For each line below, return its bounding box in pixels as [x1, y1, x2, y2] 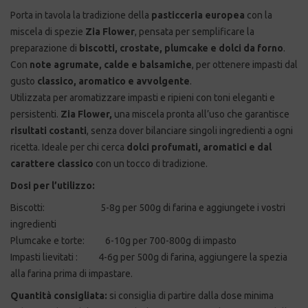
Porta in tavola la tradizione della [10, 9, 151, 21]
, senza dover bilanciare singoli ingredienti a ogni [87, 124, 293, 136]
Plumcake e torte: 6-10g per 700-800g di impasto [10, 234, 236, 246]
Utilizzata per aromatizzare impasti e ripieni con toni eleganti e [10, 91, 275, 103]
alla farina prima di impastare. [10, 267, 133, 279]
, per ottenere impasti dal [192, 58, 298, 70]
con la [245, 9, 272, 21]
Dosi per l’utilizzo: [10, 179, 95, 191]
